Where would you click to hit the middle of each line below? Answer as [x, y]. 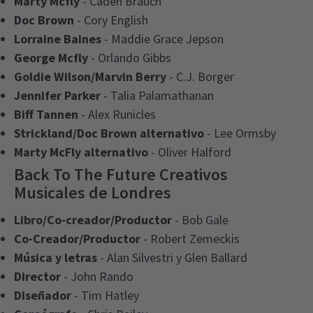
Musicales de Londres [93, 192]
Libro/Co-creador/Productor [93, 219]
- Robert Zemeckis [190, 238]
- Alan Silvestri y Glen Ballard [172, 257]
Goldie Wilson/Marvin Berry [90, 76]
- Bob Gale [200, 219]
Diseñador [43, 295]
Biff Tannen [46, 114]
